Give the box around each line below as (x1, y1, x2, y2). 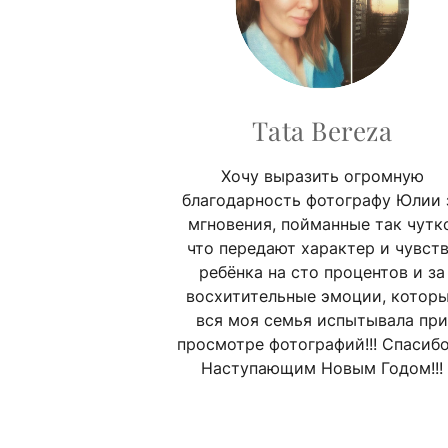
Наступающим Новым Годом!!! (201, 357, 443, 378)
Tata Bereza (251, 112, 393, 148)
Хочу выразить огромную (220, 165, 424, 186)
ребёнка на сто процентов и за (199, 261, 445, 282)
